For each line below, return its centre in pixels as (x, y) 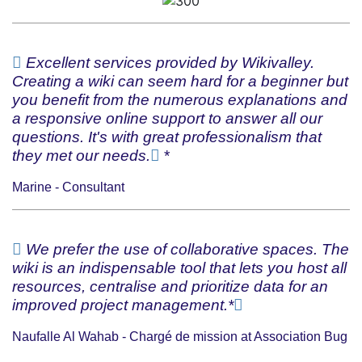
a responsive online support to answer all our (167, 118)
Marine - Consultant (68, 187)
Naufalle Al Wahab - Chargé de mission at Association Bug (180, 336)
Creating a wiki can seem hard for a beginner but (180, 81)
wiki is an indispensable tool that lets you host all (179, 267)
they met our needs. (81, 155)
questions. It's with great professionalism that (167, 137)
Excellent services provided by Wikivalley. (168, 62)
